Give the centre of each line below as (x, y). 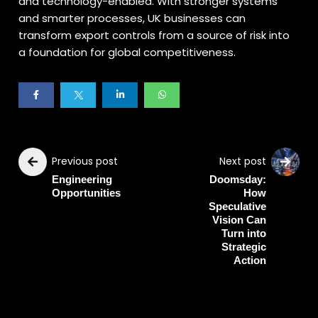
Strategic (243, 247)
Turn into (243, 233)
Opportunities (87, 193)
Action (250, 260)
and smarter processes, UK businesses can (132, 18)
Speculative (237, 206)
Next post (242, 161)
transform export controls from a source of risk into (154, 35)
